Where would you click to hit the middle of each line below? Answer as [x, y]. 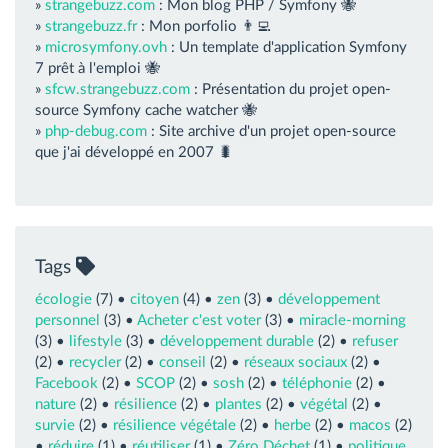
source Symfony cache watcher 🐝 [146, 110]
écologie [63, 299]
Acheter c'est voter [199, 320]
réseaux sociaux [295, 362]
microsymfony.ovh [106, 47]
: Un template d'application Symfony [287, 47]
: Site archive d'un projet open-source [271, 131]
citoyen [154, 299]
